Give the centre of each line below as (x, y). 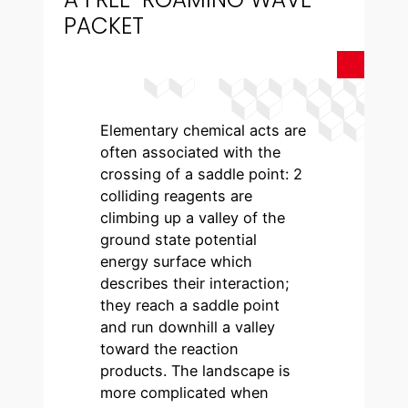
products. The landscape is (196, 371)
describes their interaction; (195, 284)
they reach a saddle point (190, 306)
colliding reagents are (177, 196)
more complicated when (185, 393)
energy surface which (177, 262)
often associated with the (191, 153)
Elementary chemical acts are (204, 131)
